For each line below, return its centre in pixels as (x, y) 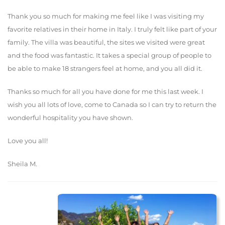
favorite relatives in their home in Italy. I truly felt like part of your (112, 29)
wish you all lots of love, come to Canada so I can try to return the (112, 105)
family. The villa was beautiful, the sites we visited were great (106, 42)
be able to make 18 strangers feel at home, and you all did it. (106, 69)
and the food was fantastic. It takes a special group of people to (109, 55)
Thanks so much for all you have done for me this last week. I (105, 92)
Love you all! (28, 141)
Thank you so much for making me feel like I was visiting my (106, 16)
